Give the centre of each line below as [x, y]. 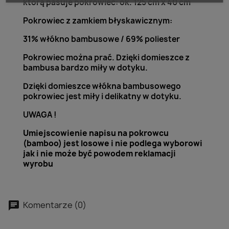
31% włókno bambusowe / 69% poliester [101, 39]
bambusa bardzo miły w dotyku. [85, 68]
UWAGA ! [40, 115]
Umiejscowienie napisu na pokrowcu [96, 133]
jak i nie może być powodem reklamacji [99, 154]
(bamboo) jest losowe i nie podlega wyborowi [113, 143]
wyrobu [38, 164]
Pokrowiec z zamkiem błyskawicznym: [98, 21]
